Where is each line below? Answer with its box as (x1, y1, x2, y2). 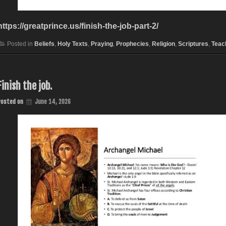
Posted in (7, 40, 34, 47)
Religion (151, 40, 175, 47)
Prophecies (116, 40, 149, 47)
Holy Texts (57, 40, 88, 47)
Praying (90, 40, 113, 47)
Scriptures (178, 40, 208, 47)
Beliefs (34, 40, 54, 47)
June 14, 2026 (34, 97, 71, 105)
